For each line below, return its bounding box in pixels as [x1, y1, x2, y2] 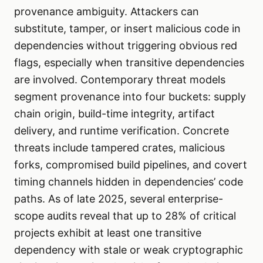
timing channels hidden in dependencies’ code [14, 176, 243, 188]
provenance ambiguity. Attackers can [14, 5, 199, 18]
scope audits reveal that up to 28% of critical [14, 210, 236, 222]
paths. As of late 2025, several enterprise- [14, 193, 223, 205]
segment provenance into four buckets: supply [14, 90, 246, 103]
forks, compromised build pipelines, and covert [14, 159, 247, 171]
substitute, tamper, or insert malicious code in [14, 22, 241, 35]
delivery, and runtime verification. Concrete [14, 124, 229, 137]
